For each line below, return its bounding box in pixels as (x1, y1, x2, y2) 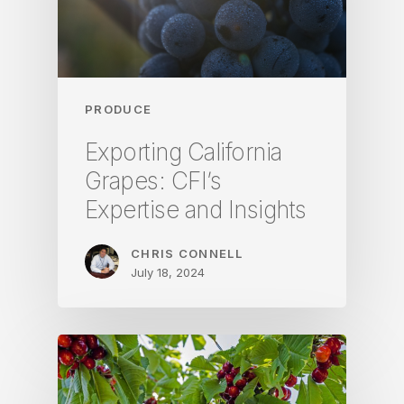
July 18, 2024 (131, 264, 205, 280)
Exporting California (85, 137, 282, 166)
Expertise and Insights (85, 195, 307, 224)
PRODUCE (85, 101, 152, 116)
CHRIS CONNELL (131, 245, 243, 261)
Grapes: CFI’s (85, 166, 222, 195)
